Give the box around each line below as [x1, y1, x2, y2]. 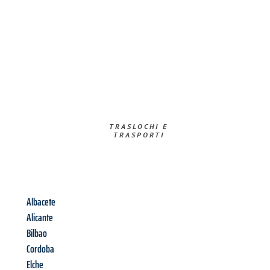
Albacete [27, 193, 55, 211]
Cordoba [27, 240, 54, 258]
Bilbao [27, 225, 47, 242]
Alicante [27, 209, 53, 227]
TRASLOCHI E [109, 122, 169, 131]
